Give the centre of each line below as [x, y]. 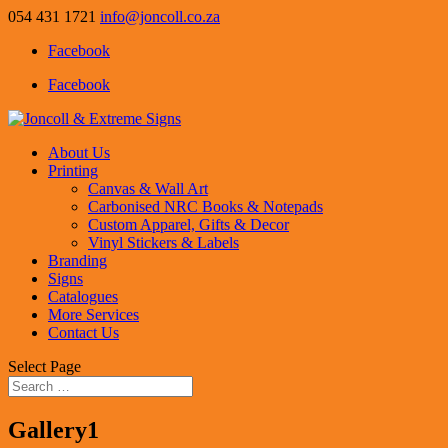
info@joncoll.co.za [160, 16]
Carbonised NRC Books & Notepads [205, 206]
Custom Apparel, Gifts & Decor [188, 224]
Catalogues [83, 296]
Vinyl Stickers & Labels [163, 242]
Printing [73, 170]
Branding [77, 260]
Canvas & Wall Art [148, 188]
